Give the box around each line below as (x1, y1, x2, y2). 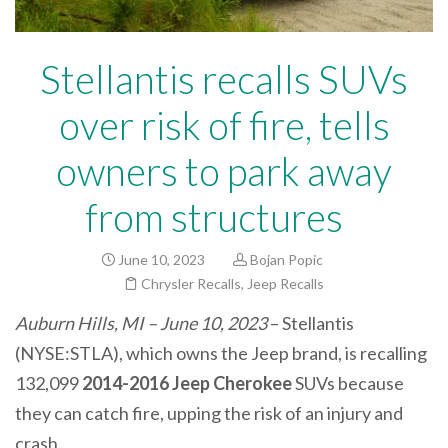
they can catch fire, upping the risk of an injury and (15, 402, 403, 425)
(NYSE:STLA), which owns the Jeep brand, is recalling (15, 342, 427, 365)
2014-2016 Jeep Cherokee (82, 372, 292, 395)
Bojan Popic (249, 251, 323, 269)
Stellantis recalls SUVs (40, 56, 408, 103)
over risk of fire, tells (58, 102, 390, 149)
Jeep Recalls (247, 275, 324, 293)
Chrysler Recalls (141, 275, 241, 293)
